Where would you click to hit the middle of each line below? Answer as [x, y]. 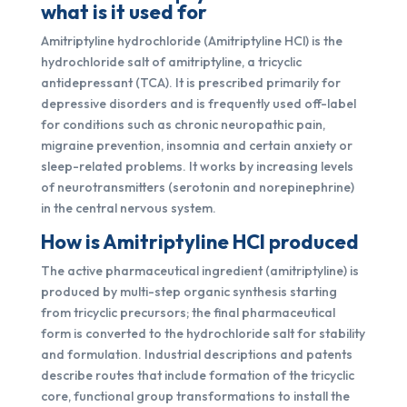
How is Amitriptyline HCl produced [199, 242]
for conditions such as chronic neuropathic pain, [183, 124]
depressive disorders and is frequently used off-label [198, 104]
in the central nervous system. [128, 208]
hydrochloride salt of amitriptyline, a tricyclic [171, 62]
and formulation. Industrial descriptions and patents [196, 354]
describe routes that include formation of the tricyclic [197, 375]
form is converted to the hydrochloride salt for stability [203, 333]
